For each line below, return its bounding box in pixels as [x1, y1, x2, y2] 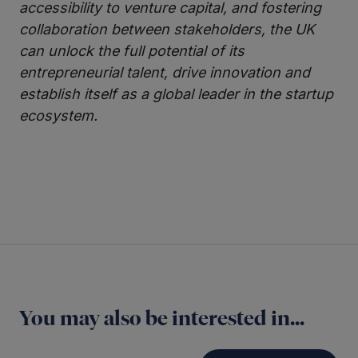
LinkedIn [80, 146, 181, 178]
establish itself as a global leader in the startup [19, 85, 333, 102]
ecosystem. [19, 106, 97, 124]
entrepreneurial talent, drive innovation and [19, 63, 310, 81]
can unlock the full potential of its [19, 42, 245, 59]
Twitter [48, 146, 133, 178]
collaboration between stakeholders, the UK [19, 20, 315, 38]
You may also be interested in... [19, 308, 304, 329]
